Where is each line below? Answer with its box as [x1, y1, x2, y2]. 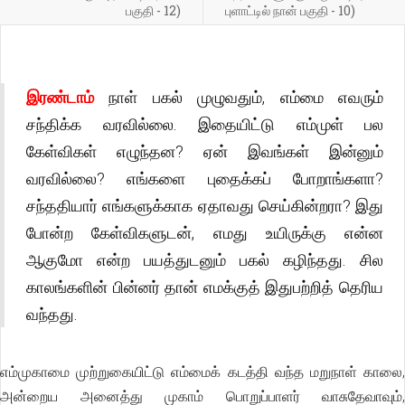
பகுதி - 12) [125, 2, 181, 19]
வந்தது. [26, 303, 78, 325]
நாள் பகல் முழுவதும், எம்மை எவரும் [94, 86, 383, 108]
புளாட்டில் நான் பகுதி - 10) [224, 2, 355, 19]
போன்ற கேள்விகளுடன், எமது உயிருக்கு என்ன [26, 221, 383, 243]
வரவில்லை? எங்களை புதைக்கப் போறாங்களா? [26, 167, 383, 189]
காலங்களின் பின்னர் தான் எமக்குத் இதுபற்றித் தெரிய [26, 276, 383, 297]
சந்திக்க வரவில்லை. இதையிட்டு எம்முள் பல [26, 113, 383, 135]
